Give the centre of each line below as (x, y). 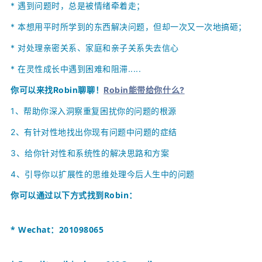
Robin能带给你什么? (144, 89)
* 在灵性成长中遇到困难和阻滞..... (76, 68)
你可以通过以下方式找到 (57, 195)
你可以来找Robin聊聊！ (57, 89)
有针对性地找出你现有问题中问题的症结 (101, 132)
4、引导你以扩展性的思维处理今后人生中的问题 (103, 174)
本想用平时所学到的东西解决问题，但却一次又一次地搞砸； (132, 26)
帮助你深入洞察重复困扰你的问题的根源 (100, 111)
